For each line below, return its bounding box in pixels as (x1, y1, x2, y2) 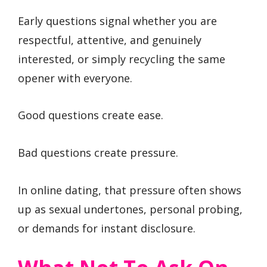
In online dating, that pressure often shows (18, 182, 241, 197)
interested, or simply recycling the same (18, 51, 225, 66)
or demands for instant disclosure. (18, 221, 195, 235)
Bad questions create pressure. (18, 145, 178, 160)
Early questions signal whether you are (18, 13, 217, 28)
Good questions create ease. (18, 108, 163, 123)
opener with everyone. (18, 70, 132, 85)
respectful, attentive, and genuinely (18, 32, 201, 47)
